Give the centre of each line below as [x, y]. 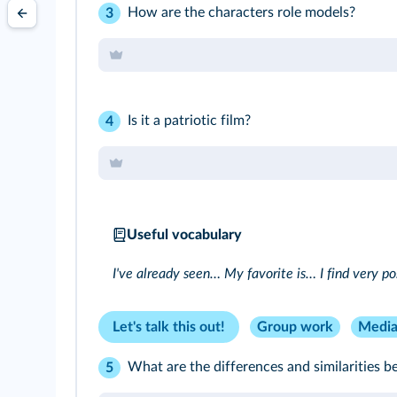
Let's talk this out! [169, 327]
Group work [295, 327]
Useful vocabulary [184, 235]
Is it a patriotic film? [189, 121]
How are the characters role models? [241, 13]
